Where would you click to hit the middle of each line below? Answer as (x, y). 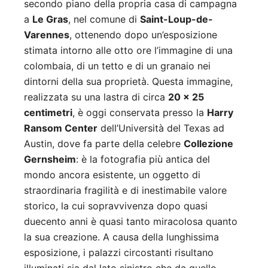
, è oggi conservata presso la (140, 112)
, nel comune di (104, 19)
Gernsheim (50, 159)
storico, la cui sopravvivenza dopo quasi (116, 205)
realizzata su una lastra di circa (96, 97)
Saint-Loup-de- (176, 19)
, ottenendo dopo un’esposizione (143, 34)
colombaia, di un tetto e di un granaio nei (117, 66)
